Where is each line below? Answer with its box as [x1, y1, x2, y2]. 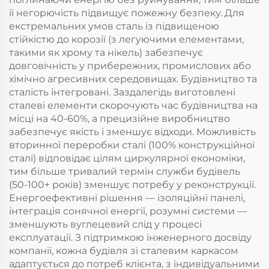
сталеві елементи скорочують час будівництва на [9, 100, 258, 112]
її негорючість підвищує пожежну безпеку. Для [9, 7, 244, 19]
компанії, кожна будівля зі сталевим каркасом [9, 245, 238, 257]
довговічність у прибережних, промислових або [9, 60, 251, 72]
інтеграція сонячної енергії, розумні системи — [9, 205, 247, 217]
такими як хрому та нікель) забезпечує [9, 47, 203, 59]
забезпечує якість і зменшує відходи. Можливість [9, 126, 256, 138]
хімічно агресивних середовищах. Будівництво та [9, 73, 257, 85]
